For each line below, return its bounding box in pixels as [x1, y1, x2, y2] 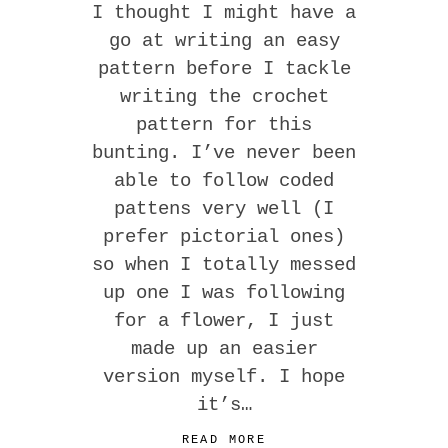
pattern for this [136, 114, 312, 136]
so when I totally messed [92, 254, 356, 276]
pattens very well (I [114, 198, 334, 220]
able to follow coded [114, 170, 334, 192]
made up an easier [130, 338, 318, 360]
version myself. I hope [103, 366, 345, 388]
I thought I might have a [92, 2, 356, 24]
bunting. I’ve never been [92, 142, 356, 164]
